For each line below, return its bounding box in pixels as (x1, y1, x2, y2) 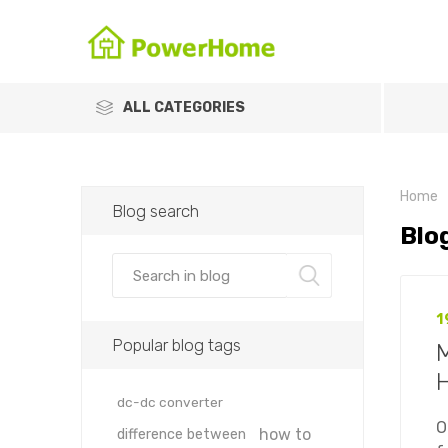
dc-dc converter (116, 394, 223, 410)
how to (258, 425, 311, 444)
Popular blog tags (111, 335, 241, 355)
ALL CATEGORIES (122, 99, 245, 116)
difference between (116, 426, 246, 443)
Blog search (111, 201, 199, 221)
